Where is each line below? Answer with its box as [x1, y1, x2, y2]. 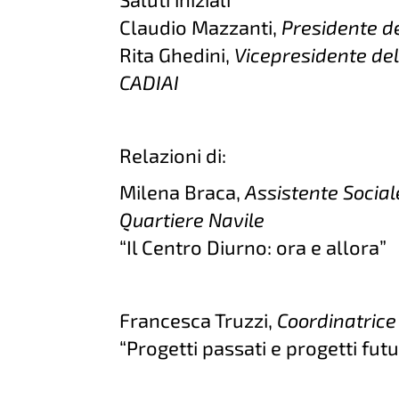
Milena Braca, [119, 180, 246, 203]
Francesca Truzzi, [119, 308, 278, 331]
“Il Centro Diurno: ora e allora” [119, 235, 387, 258]
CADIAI [119, 70, 180, 94]
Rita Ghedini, [119, 43, 235, 66]
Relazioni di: [119, 143, 227, 167]
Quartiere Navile [119, 208, 265, 231]
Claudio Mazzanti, [119, 15, 282, 38]
